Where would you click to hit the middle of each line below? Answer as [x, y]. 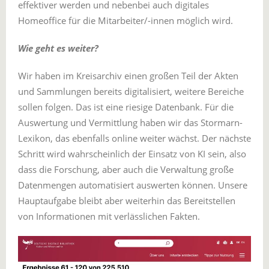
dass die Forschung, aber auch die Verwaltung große [126, 169]
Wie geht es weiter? [58, 48]
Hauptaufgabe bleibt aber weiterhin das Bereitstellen [127, 200]
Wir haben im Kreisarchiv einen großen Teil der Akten [128, 75]
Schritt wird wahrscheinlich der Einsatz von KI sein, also [132, 153]
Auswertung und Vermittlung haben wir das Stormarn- [130, 122]
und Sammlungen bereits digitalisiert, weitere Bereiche [131, 91]
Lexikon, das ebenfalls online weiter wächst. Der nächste [134, 138]
